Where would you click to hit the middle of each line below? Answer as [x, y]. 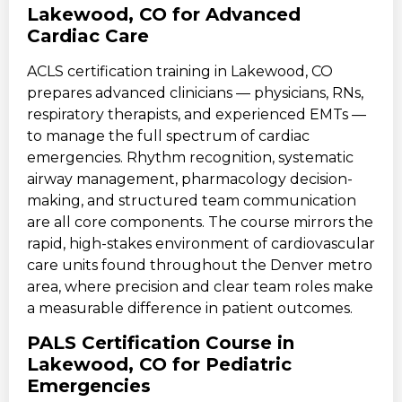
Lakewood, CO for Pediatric [159, 365]
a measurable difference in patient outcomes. [190, 308]
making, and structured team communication [192, 200]
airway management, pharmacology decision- [190, 179]
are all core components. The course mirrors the [200, 222]
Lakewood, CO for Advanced [164, 14]
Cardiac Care [88, 35]
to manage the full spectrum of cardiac [168, 135]
